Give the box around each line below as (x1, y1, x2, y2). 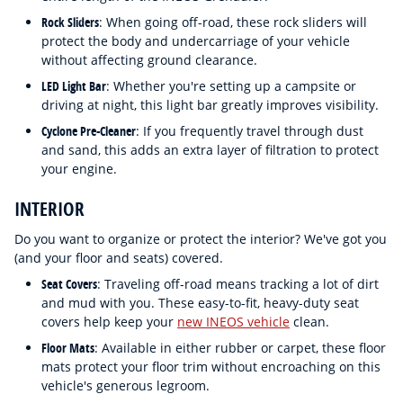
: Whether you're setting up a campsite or (106, 76, 356, 94)
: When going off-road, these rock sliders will (99, 13, 367, 31)
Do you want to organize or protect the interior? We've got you (14, 230, 387, 247)
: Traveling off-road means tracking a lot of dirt (97, 275, 379, 292)
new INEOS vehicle (177, 313, 290, 330)
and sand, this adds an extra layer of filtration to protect (41, 140, 379, 158)
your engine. (41, 159, 121, 177)
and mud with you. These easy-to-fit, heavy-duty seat (41, 294, 359, 311)
